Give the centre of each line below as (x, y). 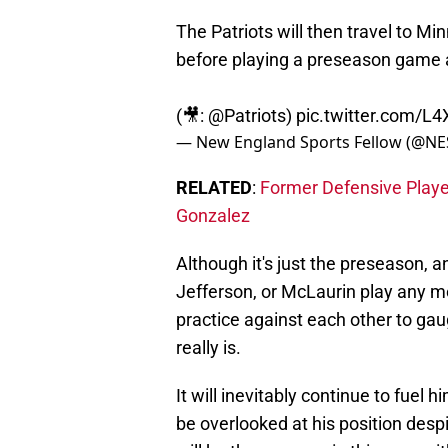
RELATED (214, 178)
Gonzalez (213, 206)
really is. (208, 338)
